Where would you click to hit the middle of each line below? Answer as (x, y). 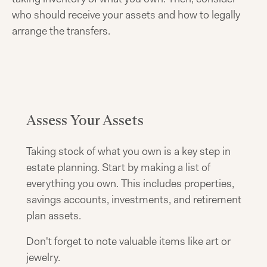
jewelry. (43, 257)
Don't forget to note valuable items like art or (128, 241)
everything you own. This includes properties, (130, 184)
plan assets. (54, 216)
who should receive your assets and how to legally (126, 15)
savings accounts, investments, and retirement (134, 200)
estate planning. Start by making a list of (118, 167)
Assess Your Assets (85, 120)
